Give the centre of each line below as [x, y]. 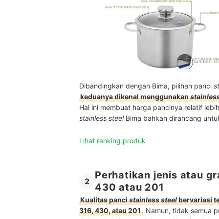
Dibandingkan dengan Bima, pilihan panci [146, 86]
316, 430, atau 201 [110, 210]
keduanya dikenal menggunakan [134, 96]
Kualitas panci [105, 199]
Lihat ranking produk [112, 140]
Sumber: [203, 61]
